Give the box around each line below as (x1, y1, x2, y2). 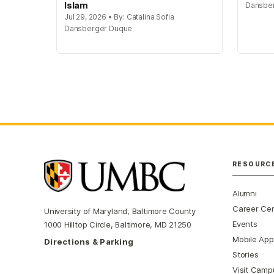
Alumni (232, 188, 257, 199)
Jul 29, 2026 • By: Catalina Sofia (64, 12, 174, 22)
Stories (232, 250, 259, 260)
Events (232, 219, 257, 229)
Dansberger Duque (64, 24, 133, 34)
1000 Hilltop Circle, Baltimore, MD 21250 (44, 220, 192, 230)
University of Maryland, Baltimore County (44, 206, 196, 217)
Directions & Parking (44, 237, 134, 247)
